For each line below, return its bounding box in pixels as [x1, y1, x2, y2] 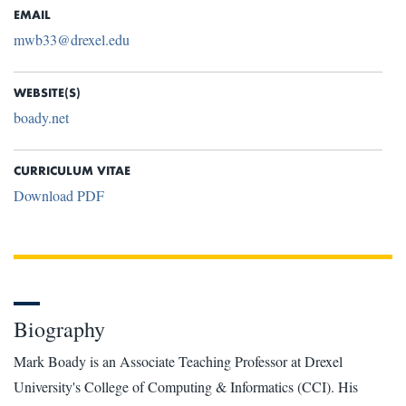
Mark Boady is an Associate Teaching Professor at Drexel [14, 351, 343, 371]
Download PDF [14, 185, 104, 205]
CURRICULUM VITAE [14, 160, 130, 179]
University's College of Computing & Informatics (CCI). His [14, 376, 358, 396]
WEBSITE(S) [14, 82, 81, 101]
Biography [14, 314, 105, 343]
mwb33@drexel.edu [14, 29, 130, 49]
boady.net [14, 107, 69, 127]
